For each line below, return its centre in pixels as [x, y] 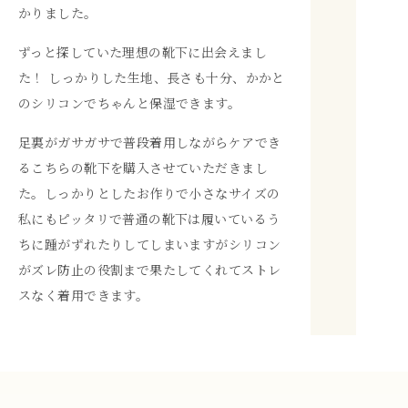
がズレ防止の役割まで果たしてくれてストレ [150, 269]
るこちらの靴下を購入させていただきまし [143, 167]
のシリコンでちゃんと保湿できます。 [130, 102]
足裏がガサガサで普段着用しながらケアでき [150, 142]
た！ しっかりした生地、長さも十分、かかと [152, 77]
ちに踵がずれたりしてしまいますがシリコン [150, 244]
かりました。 [58, 12]
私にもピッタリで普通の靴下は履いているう [149, 218]
